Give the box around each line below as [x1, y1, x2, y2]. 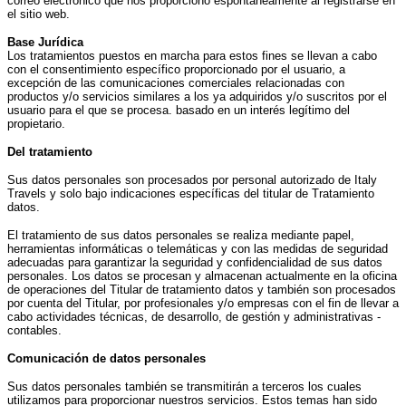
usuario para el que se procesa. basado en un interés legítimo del [7, 103, 350, 118]
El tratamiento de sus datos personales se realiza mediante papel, [7, 228, 354, 243]
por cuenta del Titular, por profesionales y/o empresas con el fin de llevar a [7, 296, 399, 311]
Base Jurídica [7, 35, 83, 50]
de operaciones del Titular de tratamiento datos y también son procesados [7, 283, 396, 297]
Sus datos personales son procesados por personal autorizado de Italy [7, 173, 377, 188]
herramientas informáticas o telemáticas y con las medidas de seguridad [7, 242, 388, 256]
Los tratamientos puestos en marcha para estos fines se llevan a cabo [7, 49, 377, 63]
